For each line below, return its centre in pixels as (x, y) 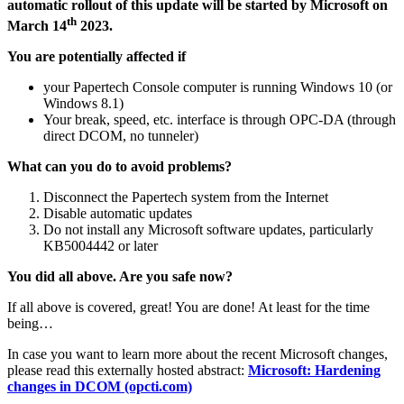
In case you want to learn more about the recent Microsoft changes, (197, 353)
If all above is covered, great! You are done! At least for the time (188, 307)
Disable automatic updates (118, 213)
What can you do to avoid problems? (119, 166)
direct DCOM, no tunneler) (121, 135)
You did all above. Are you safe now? (120, 276)
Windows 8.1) (83, 103)
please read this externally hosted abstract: (128, 370)
